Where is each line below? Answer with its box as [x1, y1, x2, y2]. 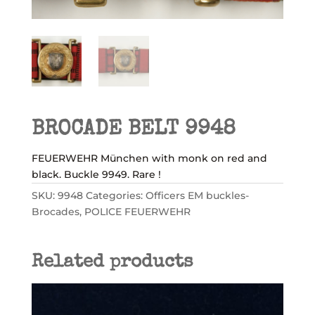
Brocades [31, 205, 79, 218]
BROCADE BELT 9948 [31, 119, 236, 141]
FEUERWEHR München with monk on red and [31, 151, 267, 165]
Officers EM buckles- [145, 188, 249, 202]
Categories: [85, 188, 146, 202]
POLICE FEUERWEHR [84, 205, 191, 218]
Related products [31, 253, 193, 272]
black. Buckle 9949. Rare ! [31, 167, 161, 181]
